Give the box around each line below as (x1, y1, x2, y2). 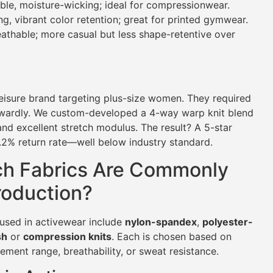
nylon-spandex (125, 215, 197, 228)
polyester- (202, 215, 253, 228)
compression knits (23, 230, 112, 243)
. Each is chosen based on (112, 230, 232, 243)
